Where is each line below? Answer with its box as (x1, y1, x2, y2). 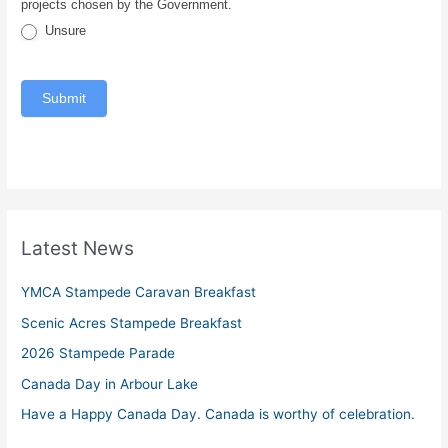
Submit (42, 90, 87, 106)
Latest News (21, 236, 135, 261)
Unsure (41, 23, 87, 39)
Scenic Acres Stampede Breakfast (21, 314, 243, 331)
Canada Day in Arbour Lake (21, 375, 199, 392)
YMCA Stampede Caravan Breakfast (21, 284, 257, 301)
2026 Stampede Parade (21, 345, 176, 362)
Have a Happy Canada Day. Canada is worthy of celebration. (21, 405, 416, 422)
